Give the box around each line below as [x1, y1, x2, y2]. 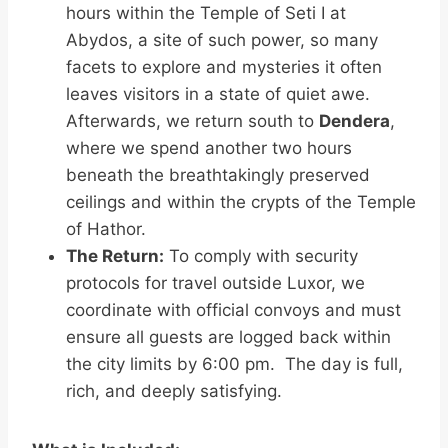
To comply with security [164, 245, 358, 266]
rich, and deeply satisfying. [66, 380, 282, 401]
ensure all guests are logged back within [66, 326, 391, 347]
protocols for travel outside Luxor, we [66, 272, 365, 293]
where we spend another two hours [66, 137, 352, 158]
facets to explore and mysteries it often [66, 56, 382, 77]
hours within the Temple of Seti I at [66, 2, 346, 23]
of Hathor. [66, 218, 146, 239]
